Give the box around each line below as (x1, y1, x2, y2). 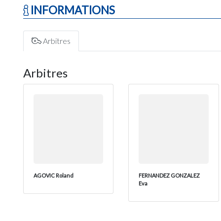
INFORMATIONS (29, 3, 115, 17)
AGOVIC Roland (34, 172, 74, 179)
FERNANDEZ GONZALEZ (139, 172, 200, 179)
